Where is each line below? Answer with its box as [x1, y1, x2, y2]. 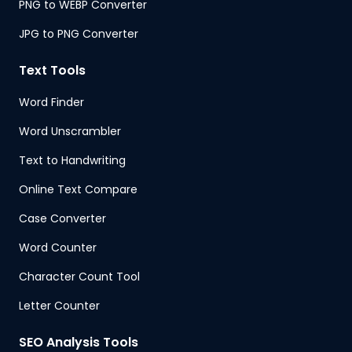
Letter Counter [19, 297, 100, 313]
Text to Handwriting [19, 152, 126, 168]
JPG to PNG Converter [19, 26, 138, 42]
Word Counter [19, 239, 97, 255]
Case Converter [19, 210, 106, 226]
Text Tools [19, 61, 86, 80]
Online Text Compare [19, 181, 137, 197]
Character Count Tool [19, 268, 140, 284]
